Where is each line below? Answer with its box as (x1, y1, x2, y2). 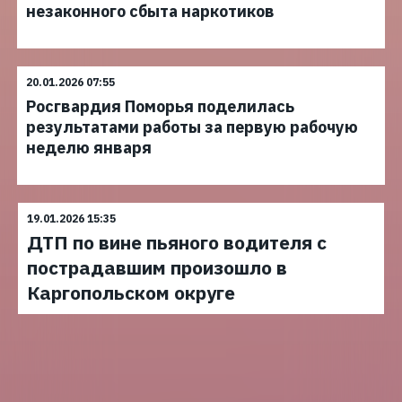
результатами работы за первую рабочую (26, 117, 358, 137)
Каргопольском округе (27, 280, 235, 305)
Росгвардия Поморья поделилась (26, 96, 294, 117)
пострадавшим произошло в (27, 255, 287, 280)
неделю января (26, 137, 152, 158)
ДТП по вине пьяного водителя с (27, 230, 327, 255)
